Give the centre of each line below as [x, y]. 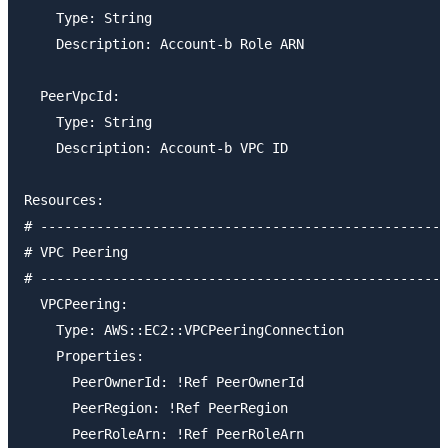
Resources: [64, 199]
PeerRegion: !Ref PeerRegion [156, 407]
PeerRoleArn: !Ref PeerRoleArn [164, 433]
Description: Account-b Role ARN [164, 43]
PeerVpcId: [76, 95]
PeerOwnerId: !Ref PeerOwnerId [164, 381]
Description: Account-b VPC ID [156, 147]
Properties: [88, 355]
